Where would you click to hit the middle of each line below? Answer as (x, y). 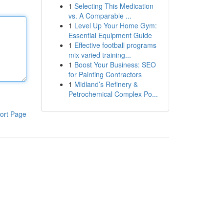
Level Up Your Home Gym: (115, 25)
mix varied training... (99, 55)
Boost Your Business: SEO (115, 65)
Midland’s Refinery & (106, 84)
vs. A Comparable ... (100, 16)
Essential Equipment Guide (110, 35)
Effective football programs (115, 45)
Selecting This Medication (114, 6)
